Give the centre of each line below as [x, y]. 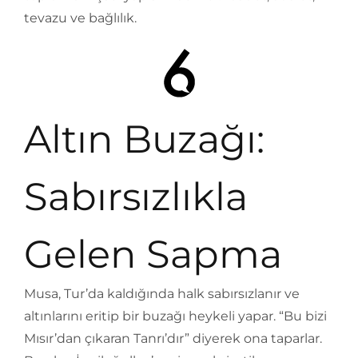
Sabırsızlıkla [136, 197]
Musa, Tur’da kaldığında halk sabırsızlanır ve [162, 294]
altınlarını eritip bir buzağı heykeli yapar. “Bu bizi [175, 316]
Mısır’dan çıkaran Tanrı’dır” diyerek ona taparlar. [173, 338]
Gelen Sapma [153, 254]
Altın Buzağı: [144, 139]
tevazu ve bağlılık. [80, 18]
